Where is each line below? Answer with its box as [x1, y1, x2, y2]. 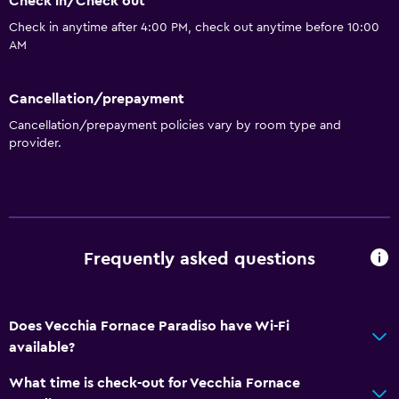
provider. [9, 136, 61, 150]
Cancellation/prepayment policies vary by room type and [9, 118, 341, 132]
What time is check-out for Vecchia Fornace [9, 375, 300, 390]
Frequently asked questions [84, 250, 315, 269]
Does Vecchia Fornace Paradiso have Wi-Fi [9, 318, 289, 333]
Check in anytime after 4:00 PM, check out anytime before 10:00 [9, 21, 379, 35]
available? [9, 339, 75, 354]
